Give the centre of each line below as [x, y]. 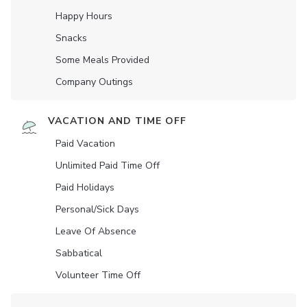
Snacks [71, 38]
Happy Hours [84, 16]
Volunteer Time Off [98, 275]
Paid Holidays [85, 187]
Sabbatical [79, 253]
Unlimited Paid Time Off [108, 165]
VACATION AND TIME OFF [117, 121]
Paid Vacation [85, 144]
